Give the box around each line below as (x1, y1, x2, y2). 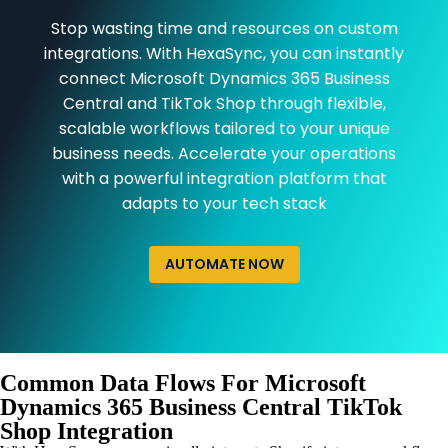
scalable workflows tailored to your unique (58, 116, 390, 140)
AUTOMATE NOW (164, 253, 284, 274)
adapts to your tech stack (121, 191, 327, 215)
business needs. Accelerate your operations (52, 141, 396, 165)
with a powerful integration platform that (61, 166, 387, 190)
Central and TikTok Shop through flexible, (62, 91, 386, 115)
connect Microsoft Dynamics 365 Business (58, 66, 390, 90)
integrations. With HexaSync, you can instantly (44, 41, 404, 65)
